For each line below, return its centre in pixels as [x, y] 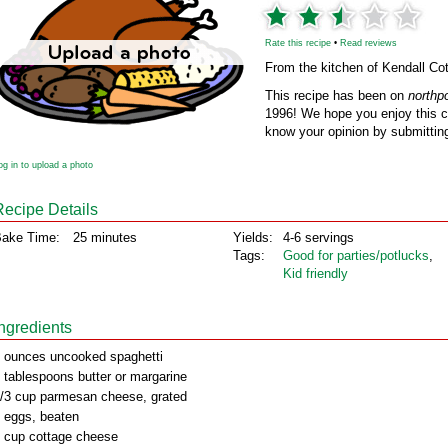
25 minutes [105, 237]
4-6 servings [318, 237]
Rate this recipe [298, 43]
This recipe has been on [336, 95]
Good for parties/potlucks [356, 255]
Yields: [253, 237]
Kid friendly [315, 273]
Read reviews [368, 43]
